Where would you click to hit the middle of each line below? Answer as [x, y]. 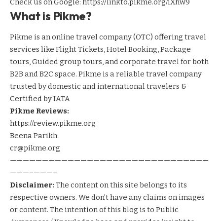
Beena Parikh [34, 135]
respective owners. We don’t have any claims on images [107, 197]
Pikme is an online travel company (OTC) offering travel [108, 37]
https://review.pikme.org [53, 123]
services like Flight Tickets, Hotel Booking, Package [100, 49]
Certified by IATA [40, 98]
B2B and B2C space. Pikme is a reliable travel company [106, 74]
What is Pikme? [51, 16]
